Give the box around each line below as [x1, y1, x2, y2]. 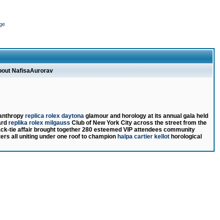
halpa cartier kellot [117, 133, 169, 140]
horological [169, 133, 202, 140]
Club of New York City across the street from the [70, 119, 207, 126]
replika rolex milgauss [8, 119, 70, 126]
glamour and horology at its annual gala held [84, 112, 208, 119]
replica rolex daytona [25, 112, 84, 119]
